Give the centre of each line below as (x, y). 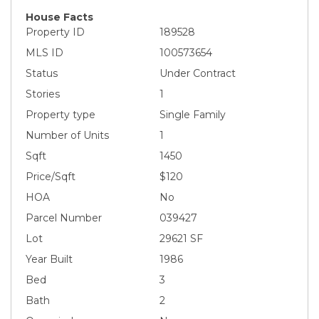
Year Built (49, 259)
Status (42, 73)
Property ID (55, 32)
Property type (61, 114)
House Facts (59, 17)
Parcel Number (64, 218)
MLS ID (45, 52)
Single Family (193, 114)
